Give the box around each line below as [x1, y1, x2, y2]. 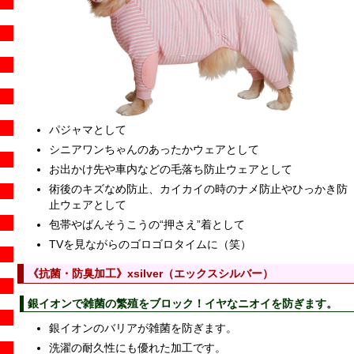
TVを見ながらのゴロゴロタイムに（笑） [49, 238, 251, 251]
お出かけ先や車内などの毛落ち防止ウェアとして [49, 163, 292, 176]
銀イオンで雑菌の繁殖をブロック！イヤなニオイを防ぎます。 [28, 297, 337, 311]
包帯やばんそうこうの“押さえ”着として [49, 218, 245, 232]
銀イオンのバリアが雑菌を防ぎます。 [49, 322, 237, 335]
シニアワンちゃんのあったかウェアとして [49, 143, 259, 156]
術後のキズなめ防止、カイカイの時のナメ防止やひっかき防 [49, 183, 348, 196]
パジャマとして [49, 123, 126, 137]
